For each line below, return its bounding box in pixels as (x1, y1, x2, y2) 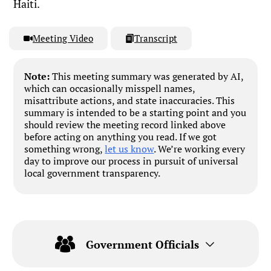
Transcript (134, 32, 177, 45)
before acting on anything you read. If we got (24, 130, 217, 144)
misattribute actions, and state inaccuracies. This (24, 94, 235, 108)
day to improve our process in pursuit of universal (24, 154, 239, 168)
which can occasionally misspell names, (24, 82, 196, 96)
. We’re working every (154, 142, 246, 156)
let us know (105, 142, 154, 156)
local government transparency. (24, 166, 161, 180)
